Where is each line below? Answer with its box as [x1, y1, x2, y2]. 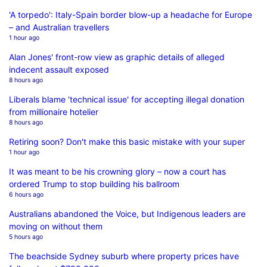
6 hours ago [9, 190, 44, 198]
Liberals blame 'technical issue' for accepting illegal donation [9, 94, 244, 104]
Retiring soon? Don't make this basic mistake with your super [9, 136, 245, 147]
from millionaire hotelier [9, 106, 98, 117]
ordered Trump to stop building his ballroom [9, 178, 179, 189]
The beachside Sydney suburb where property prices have [9, 250, 239, 261]
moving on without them [9, 221, 103, 231]
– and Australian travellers [9, 21, 109, 32]
